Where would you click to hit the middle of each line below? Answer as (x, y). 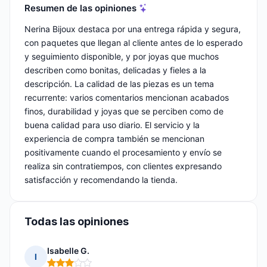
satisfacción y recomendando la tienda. (101, 180)
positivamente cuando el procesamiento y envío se (123, 153)
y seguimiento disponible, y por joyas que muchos (122, 57)
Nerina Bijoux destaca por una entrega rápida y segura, (133, 29)
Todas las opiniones (77, 222)
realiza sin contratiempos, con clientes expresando (123, 166)
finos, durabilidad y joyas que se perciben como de (124, 111)
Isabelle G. (68, 251)
